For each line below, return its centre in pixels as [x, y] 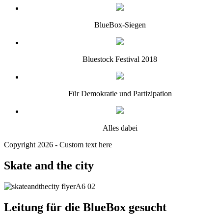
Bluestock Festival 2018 [120, 59]
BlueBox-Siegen [120, 25]
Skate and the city [49, 165]
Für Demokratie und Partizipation [120, 94]
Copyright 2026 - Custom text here [58, 145]
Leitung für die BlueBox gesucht [85, 207]
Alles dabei [120, 128]
